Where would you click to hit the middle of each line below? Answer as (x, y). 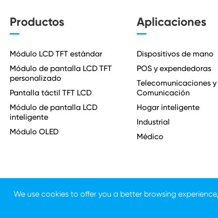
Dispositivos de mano (175, 54)
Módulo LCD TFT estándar (56, 54)
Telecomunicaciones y (176, 83)
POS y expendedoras (174, 68)
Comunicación (163, 93)
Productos (37, 22)
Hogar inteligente (168, 107)
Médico (150, 136)
